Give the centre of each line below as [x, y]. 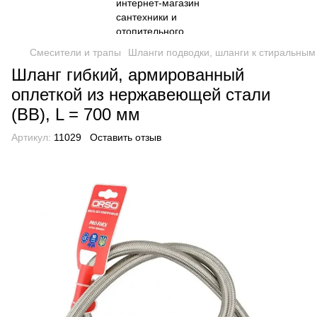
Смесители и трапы [75, 52]
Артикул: [31, 137]
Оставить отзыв [126, 137]
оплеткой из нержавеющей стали [141, 94]
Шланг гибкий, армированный [128, 75]
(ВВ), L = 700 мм [76, 114]
